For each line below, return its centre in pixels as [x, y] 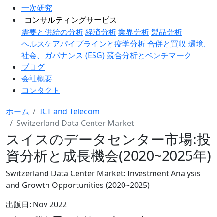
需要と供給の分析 [52, 32]
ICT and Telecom [70, 111]
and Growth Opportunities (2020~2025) [78, 185]
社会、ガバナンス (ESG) [63, 55]
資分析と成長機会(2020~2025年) [108, 155]
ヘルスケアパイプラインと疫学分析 [83, 44]
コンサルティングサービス [71, 20]
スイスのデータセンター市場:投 [108, 139]
